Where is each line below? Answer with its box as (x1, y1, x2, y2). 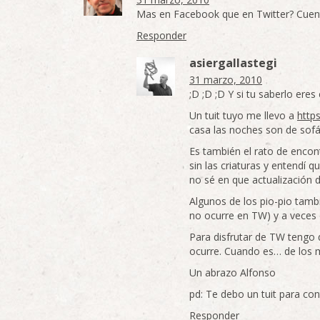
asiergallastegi (189, 55, 277, 71)
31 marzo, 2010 (189, 73, 262, 86)
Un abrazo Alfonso (189, 266, 276, 279)
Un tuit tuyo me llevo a (189, 109, 297, 122)
